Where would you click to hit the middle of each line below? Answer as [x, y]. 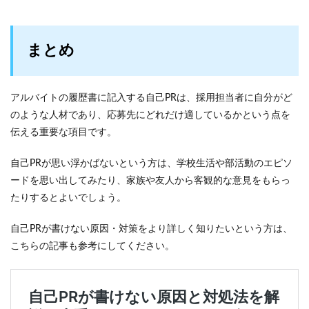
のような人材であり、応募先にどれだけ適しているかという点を [150, 115]
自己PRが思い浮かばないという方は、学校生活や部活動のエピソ [151, 163]
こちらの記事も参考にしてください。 [92, 246]
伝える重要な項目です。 [63, 132]
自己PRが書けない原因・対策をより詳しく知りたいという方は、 [151, 229]
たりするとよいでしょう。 [68, 198]
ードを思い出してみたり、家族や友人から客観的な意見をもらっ [150, 181]
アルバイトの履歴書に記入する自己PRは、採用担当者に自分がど [151, 98]
